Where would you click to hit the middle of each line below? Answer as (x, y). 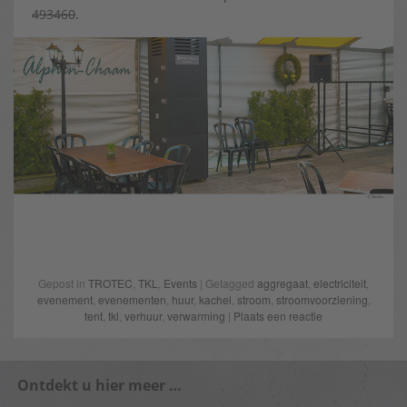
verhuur (143, 316)
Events (180, 283)
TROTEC (110, 283)
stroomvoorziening (322, 300)
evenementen (132, 300)
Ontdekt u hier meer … (99, 386)
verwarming (196, 316)
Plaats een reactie (278, 316)
